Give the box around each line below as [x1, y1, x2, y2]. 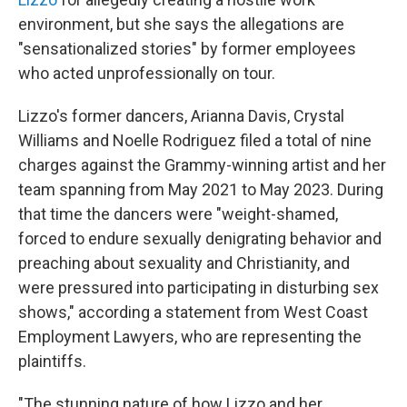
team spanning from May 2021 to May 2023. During [18, 180, 383, 199]
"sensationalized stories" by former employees [18, 39, 356, 58]
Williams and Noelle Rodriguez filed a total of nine [18, 131, 372, 150]
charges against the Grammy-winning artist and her [18, 155, 386, 174]
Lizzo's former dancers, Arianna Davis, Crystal [18, 106, 344, 125]
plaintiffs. [18, 352, 86, 371]
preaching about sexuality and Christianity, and [18, 253, 350, 273]
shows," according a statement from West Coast [18, 303, 368, 322]
